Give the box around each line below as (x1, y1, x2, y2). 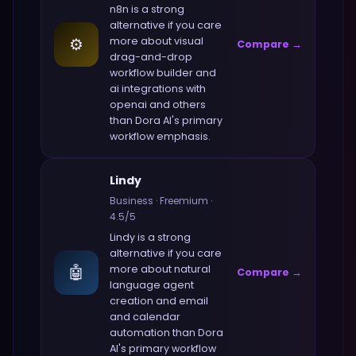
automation (110, 326, 170, 339)
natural (174, 262, 211, 276)
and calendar (110, 310, 180, 323)
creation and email (110, 294, 208, 308)
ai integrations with (110, 82, 206, 95)
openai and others (110, 98, 206, 111)
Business (110, 194, 153, 207)
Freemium (160, 194, 208, 207)
